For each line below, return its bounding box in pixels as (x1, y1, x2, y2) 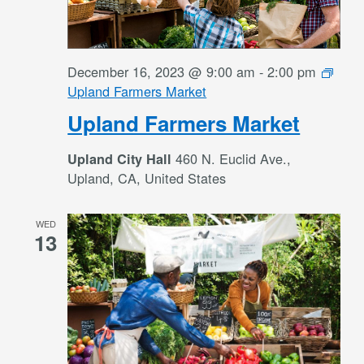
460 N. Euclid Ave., (175, 148, 292, 168)
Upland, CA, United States (67, 167, 227, 188)
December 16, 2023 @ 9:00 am (67, 61, 256, 81)
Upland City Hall (67, 149, 176, 168)
